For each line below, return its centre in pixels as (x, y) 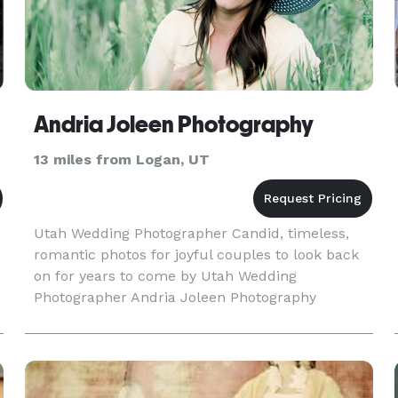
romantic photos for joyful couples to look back (196, 255)
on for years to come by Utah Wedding (165, 276)
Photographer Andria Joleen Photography (175, 297)
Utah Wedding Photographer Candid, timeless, (191, 233)
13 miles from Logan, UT (121, 159)
